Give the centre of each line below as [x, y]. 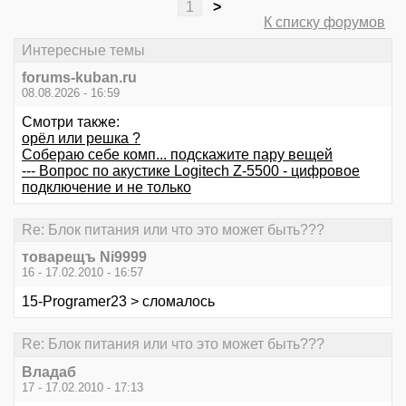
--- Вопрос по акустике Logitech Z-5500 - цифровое [191, 170]
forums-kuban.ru [79, 77]
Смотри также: [71, 121]
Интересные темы [83, 50]
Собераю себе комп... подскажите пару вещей [177, 154]
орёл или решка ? [81, 138]
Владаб [49, 372]
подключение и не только [106, 187]
